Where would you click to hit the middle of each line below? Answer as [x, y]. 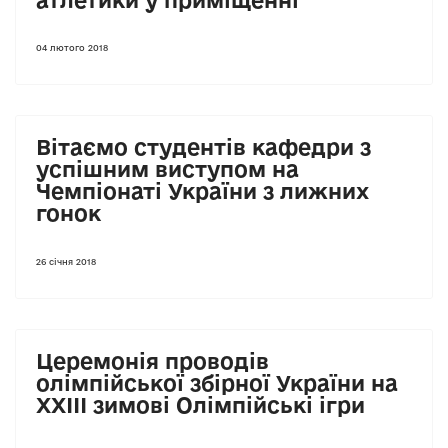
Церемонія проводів [152, 360]
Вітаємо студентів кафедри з [203, 147]
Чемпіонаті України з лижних [202, 191]
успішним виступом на [167, 169]
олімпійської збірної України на [217, 382]
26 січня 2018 [66, 261]
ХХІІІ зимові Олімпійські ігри [200, 404]
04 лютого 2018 [72, 48]
